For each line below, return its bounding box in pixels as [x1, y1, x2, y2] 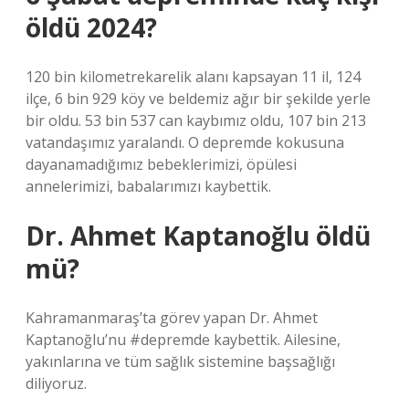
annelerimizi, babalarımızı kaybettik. [26, 176, 271, 196]
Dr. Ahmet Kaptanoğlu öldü [26, 218, 371, 253]
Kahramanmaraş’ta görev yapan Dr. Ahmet [26, 308, 318, 328]
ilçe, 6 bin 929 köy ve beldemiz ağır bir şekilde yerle [26, 89, 371, 109]
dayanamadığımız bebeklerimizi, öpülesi [26, 154, 297, 174]
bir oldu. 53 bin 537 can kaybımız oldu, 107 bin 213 [26, 110, 366, 131]
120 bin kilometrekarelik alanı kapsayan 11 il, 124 [26, 67, 361, 87]
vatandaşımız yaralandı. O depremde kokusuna [26, 132, 344, 152]
